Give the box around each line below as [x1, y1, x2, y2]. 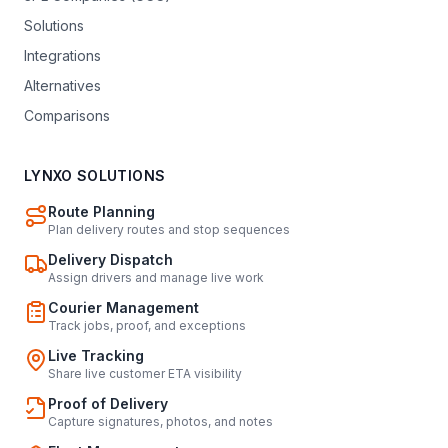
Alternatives [24, 76, 101, 94]
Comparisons [24, 106, 110, 124]
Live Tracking [48, 346, 144, 364]
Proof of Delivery [48, 394, 168, 412]
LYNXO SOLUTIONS [24, 166, 166, 184]
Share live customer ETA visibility [48, 365, 242, 381]
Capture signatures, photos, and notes [48, 413, 273, 429]
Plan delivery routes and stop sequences [48, 221, 290, 237]
